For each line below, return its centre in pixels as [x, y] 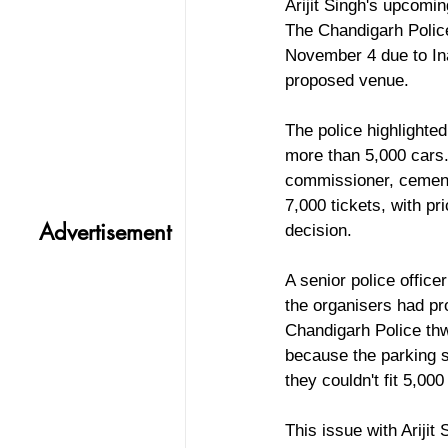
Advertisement [104, 231]
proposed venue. [346, 80]
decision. [318, 230]
